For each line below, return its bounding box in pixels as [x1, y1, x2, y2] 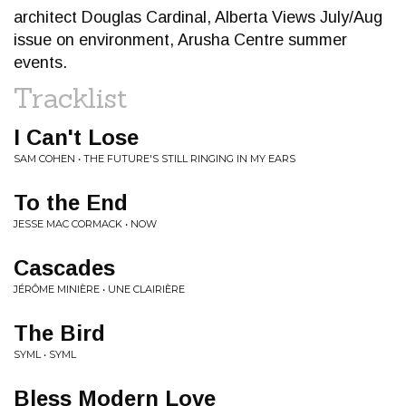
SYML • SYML [14, 348, 76, 361]
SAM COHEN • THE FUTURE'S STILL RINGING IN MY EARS [14, 152, 295, 165]
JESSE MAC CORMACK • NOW [14, 217, 157, 230]
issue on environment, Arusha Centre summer [14, 31, 347, 49]
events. [14, 53, 67, 72]
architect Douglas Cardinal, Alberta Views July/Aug [14, 8, 382, 26]
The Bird [14, 321, 105, 345]
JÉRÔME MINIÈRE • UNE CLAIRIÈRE [14, 283, 185, 295]
